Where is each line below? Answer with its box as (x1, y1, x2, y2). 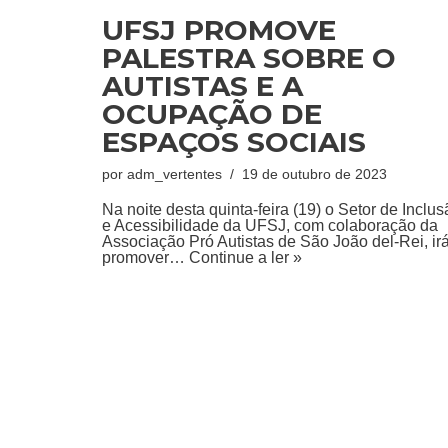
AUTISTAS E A (102, 69, 303, 104)
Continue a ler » (189, 249, 302, 267)
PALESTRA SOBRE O (102, 41, 396, 76)
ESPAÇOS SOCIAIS (102, 125, 366, 160)
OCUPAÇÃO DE (102, 97, 322, 132)
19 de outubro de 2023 (242, 166, 387, 183)
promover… (102, 249, 189, 267)
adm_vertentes (127, 166, 222, 183)
